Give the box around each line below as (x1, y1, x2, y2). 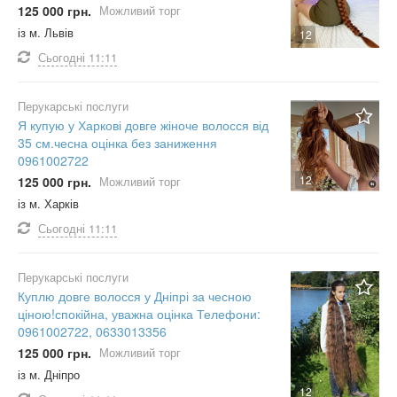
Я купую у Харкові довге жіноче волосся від (18, 116, 269, 135)
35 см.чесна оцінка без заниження (18, 134, 217, 152)
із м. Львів (18, 24, 74, 42)
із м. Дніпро (18, 366, 80, 384)
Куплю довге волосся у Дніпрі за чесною (18, 287, 252, 306)
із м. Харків (18, 195, 79, 213)
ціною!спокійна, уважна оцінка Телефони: (18, 305, 261, 323)
